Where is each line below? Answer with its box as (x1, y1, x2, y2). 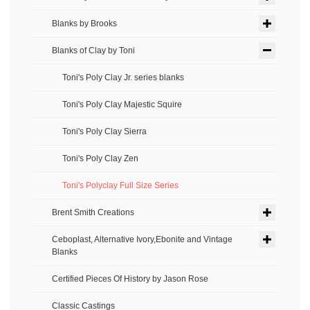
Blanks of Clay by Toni (52, 46, 135, 55)
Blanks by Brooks (52, 19, 117, 28)
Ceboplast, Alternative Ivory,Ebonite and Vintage (52, 235, 232, 244)
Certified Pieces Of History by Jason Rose (52, 274, 208, 284)
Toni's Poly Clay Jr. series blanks (62, 73, 184, 82)
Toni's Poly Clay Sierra (62, 127, 147, 136)
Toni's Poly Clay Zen (62, 154, 138, 163)
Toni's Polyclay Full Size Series (62, 181, 179, 190)
